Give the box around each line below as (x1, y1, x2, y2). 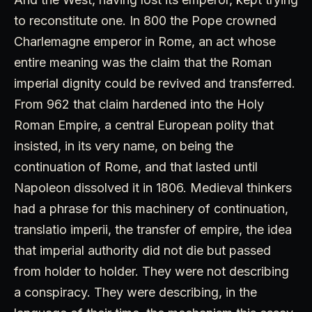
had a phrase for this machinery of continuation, (14, 201, 288, 217)
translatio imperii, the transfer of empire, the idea (14, 222, 292, 237)
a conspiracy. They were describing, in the (14, 285, 257, 300)
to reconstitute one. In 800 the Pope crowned (14, 13, 276, 29)
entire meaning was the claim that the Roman (14, 55, 272, 70)
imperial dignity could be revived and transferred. (14, 76, 295, 91)
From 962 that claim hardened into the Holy (14, 97, 264, 112)
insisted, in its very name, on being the (14, 139, 233, 154)
